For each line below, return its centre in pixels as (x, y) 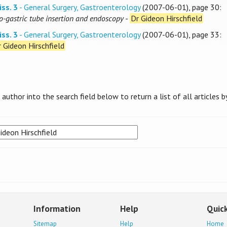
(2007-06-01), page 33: (181, 35)
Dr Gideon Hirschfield (166, 18)
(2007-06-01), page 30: (181, 7)
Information (57, 209)
